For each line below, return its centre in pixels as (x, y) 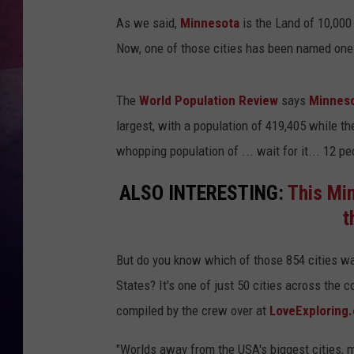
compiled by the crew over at (193, 311)
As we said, (148, 23)
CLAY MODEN (292, 150)
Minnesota (211, 23)
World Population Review (209, 101)
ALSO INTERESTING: (203, 193)
